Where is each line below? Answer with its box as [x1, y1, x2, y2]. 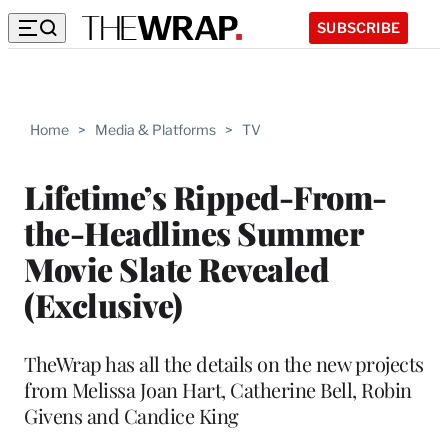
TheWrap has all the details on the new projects [24, 349, 424, 377]
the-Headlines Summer [24, 210, 362, 254]
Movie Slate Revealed [24, 246, 328, 290]
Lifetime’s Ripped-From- [24, 174, 387, 218]
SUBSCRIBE [317, 18, 400, 36]
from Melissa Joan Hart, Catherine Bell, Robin [24, 375, 412, 403]
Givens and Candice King [24, 401, 239, 429]
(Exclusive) [24, 282, 183, 326]
